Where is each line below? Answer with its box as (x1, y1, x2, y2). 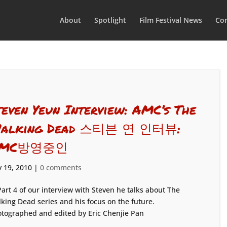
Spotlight (94, 15, 126, 25)
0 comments (40, 163, 82, 172)
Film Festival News (139, 15, 202, 25)
